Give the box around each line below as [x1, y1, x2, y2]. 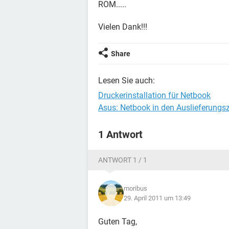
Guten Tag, [98, 217, 137, 226]
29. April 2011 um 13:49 [124, 194, 191, 202]
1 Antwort [98, 128, 143, 141]
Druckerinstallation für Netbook [98, 90, 211, 100]
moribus [124, 185, 147, 192]
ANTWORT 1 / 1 [98, 156, 147, 164]
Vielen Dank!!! [98, 22, 147, 32]
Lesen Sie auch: [98, 76, 155, 85]
